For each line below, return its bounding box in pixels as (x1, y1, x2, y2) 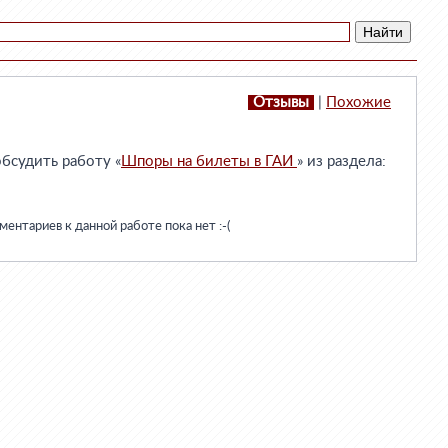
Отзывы (253, 95, 309, 110)
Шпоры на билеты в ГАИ (121, 154, 297, 169)
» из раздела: (297, 154, 386, 169)
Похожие (326, 95, 391, 110)
